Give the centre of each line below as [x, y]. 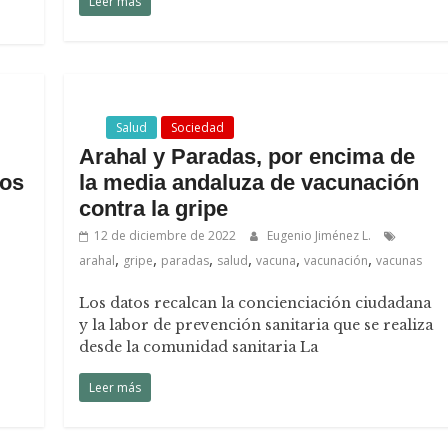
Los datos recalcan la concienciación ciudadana [255, 303]
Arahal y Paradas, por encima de [247, 156]
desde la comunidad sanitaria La [199, 347]
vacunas [399, 260]
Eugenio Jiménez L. [321, 235]
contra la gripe [154, 208]
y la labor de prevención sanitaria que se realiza [256, 325]
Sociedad [198, 127]
